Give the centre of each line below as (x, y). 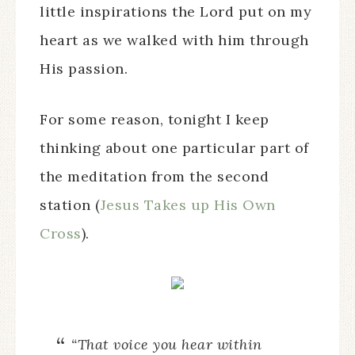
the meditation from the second (154, 176)
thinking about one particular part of (174, 148)
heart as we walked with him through (174, 40)
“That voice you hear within (167, 344)
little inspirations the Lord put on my (176, 11)
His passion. (86, 69)
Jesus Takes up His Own (188, 205)
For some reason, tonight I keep (155, 119)
